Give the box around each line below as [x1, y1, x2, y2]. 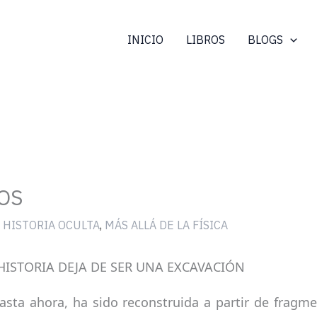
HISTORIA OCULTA [2, 218, 100, 233]
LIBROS [186, 32, 225, 47]
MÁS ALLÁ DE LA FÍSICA [104, 218, 228, 233]
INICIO [127, 32, 163, 47]
